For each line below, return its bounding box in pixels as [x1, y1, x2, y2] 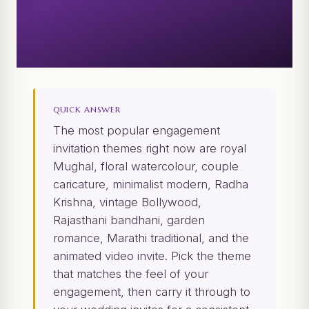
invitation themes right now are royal [53, 141, 246, 156]
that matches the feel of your [53, 267, 208, 281]
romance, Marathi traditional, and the [53, 231, 249, 246]
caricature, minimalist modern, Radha [53, 177, 248, 192]
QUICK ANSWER [53, 104, 121, 115]
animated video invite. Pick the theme [53, 249, 251, 263]
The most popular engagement [53, 123, 220, 138]
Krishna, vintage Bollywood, [53, 195, 201, 210]
